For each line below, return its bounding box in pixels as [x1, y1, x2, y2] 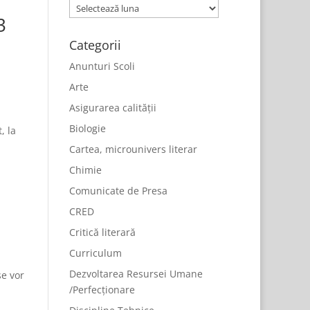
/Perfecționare [69, 283, 136, 296]
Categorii [69, 37, 122, 53]
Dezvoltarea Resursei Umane [69, 267, 203, 280]
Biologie [69, 122, 107, 135]
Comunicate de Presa [69, 184, 168, 197]
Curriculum [69, 246, 122, 259]
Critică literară [69, 226, 136, 239]
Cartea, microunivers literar [69, 143, 198, 156]
